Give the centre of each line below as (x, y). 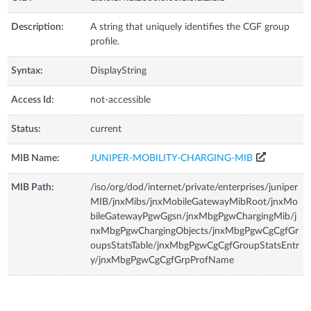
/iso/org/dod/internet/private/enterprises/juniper (194, 187)
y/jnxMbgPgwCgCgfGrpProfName (162, 260)
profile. (105, 41)
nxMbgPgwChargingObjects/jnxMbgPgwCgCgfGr (195, 231)
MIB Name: (36, 158)
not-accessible (121, 100)
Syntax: (27, 70)
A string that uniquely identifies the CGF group (190, 27)
